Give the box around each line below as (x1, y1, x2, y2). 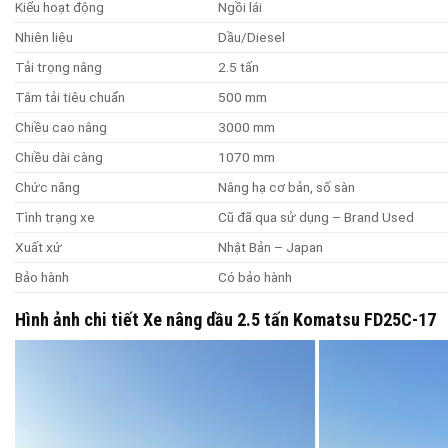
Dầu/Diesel (217, 28, 285, 45)
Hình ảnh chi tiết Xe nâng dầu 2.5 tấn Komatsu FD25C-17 (15, 308, 436, 330)
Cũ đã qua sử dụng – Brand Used (217, 208, 414, 225)
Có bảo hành (217, 268, 292, 285)
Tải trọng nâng (15, 58, 102, 75)
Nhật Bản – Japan (217, 238, 323, 255)
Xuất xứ (15, 238, 62, 255)
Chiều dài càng (15, 148, 103, 165)
